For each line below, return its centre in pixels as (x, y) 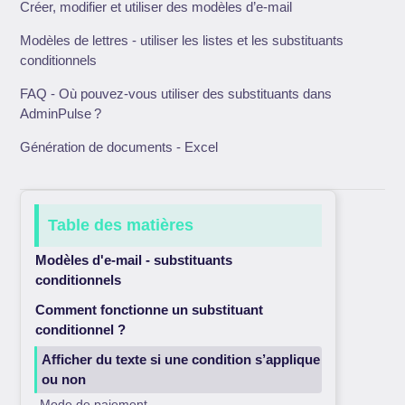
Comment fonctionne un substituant (150, 310)
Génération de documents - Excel (119, 147)
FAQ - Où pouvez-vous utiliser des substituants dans (176, 94)
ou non (64, 380)
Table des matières (121, 226)
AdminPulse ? (61, 114)
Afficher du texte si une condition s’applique (181, 360)
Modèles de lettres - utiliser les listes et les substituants (182, 41)
